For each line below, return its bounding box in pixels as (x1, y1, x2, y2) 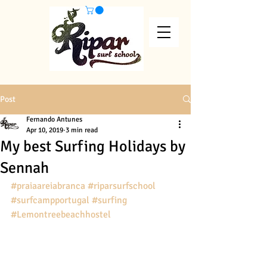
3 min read (66, 125, 98, 135)
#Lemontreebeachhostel (11, 208, 111, 221)
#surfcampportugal (11, 194, 89, 206)
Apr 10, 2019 (26, 125, 63, 135)
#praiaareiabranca (11, 179, 85, 192)
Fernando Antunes (26, 114, 82, 124)
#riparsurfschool (88, 179, 156, 192)
